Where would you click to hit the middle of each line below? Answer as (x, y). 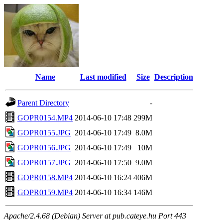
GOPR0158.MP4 (45, 177)
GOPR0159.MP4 (45, 192)
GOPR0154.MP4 (45, 118)
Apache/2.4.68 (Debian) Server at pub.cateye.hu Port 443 (95, 216)
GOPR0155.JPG (44, 133)
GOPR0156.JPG (44, 148)
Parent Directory (43, 103)
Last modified (103, 77)
